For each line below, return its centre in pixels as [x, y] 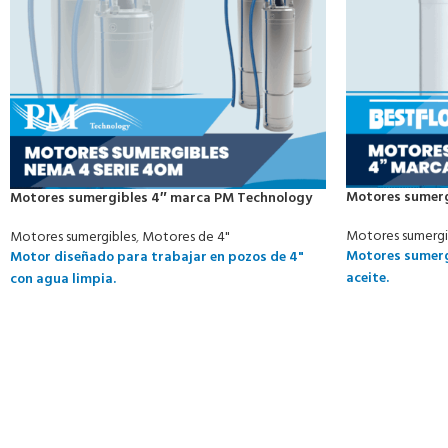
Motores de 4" [186, 237]
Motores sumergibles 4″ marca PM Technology [161, 198]
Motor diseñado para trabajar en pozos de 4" [157, 257]
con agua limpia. [63, 279]
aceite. [367, 278]
